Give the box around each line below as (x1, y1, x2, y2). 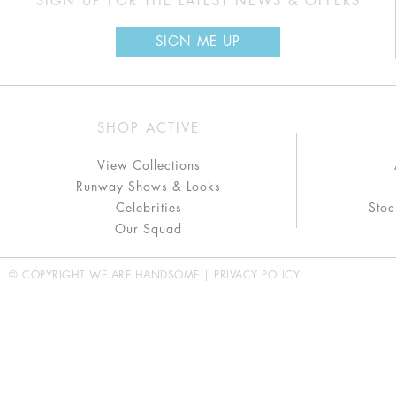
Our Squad (115, 223, 182, 235)
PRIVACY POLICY (214, 270, 300, 280)
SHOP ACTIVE (97, 122, 200, 135)
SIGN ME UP (156, 35, 240, 49)
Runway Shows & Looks (76, 180, 221, 193)
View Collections (96, 159, 201, 171)
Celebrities (115, 202, 182, 214)
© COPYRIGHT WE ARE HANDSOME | (9, 270, 214, 280)
